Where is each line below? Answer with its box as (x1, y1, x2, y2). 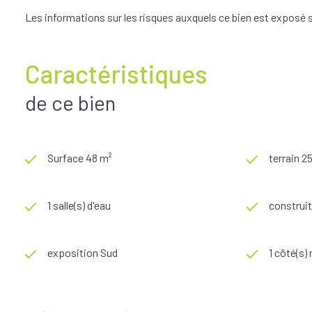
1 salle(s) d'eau (47, 198, 111, 212)
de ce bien (25, 89, 116, 115)
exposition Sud (47, 245, 118, 259)
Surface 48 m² (47, 150, 112, 164)
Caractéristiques (25, 58, 208, 88)
